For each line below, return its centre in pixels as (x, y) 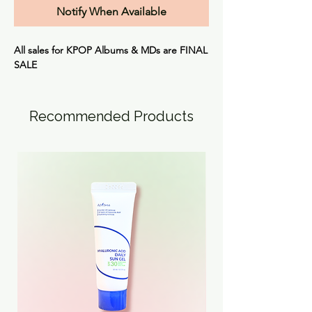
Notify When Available (111, 11)
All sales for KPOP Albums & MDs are (97, 50)
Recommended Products (111, 116)
